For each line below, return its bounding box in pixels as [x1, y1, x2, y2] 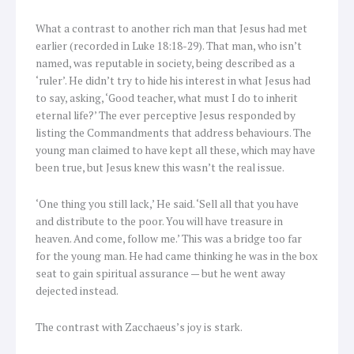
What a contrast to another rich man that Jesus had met [36, 21, 307, 36]
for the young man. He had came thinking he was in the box [36, 249, 318, 264]
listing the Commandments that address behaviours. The [36, 126, 311, 141]
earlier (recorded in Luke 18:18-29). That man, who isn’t [36, 39, 302, 54]
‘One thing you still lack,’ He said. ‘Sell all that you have [36, 197, 299, 212]
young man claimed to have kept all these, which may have [36, 143, 315, 158]
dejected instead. [36, 284, 119, 299]
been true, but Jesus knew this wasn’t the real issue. [36, 160, 284, 175]
